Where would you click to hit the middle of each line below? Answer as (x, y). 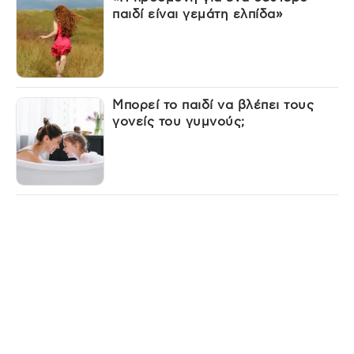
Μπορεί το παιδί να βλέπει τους (213, 105)
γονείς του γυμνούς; (179, 121)
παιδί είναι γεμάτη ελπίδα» (198, 14)
